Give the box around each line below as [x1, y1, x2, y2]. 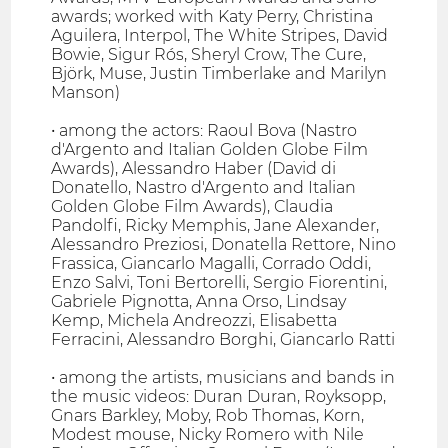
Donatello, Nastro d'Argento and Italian [51, 178, 357, 198]
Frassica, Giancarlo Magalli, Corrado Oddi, [51, 254, 372, 274]
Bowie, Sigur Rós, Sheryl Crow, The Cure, [51, 45, 367, 65]
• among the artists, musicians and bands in [51, 368, 396, 388]
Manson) [51, 83, 121, 103]
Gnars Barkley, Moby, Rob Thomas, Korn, [51, 406, 365, 426]
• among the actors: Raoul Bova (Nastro [51, 121, 358, 141]
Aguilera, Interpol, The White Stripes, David [51, 26, 389, 46]
